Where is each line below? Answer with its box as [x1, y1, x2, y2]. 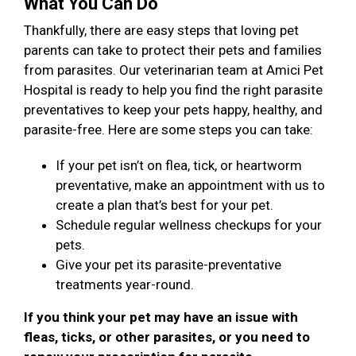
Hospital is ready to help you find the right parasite [24, 82, 323, 99]
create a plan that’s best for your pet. [56, 197, 273, 214]
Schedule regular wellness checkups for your [56, 217, 322, 234]
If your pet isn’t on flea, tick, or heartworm [56, 157, 302, 174]
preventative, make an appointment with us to [56, 177, 325, 194]
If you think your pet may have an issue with [24, 309, 298, 326]
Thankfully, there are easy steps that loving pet [24, 22, 299, 39]
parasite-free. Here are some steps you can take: [24, 122, 316, 138]
